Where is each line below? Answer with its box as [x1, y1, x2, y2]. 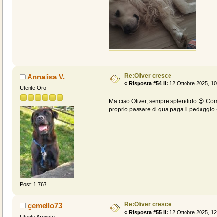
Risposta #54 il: [128, 80, 168, 86]
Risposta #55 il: [128, 209, 168, 216]
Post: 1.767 [19, 181, 46, 187]
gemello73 [28, 201, 62, 210]
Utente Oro [19, 84, 46, 91]
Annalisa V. [27, 72, 65, 81]
